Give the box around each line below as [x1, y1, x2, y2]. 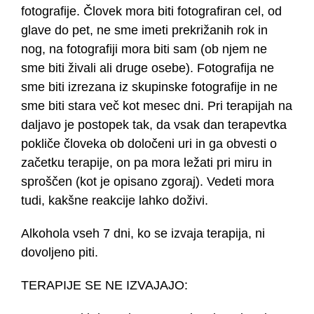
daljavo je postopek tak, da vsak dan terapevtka [21, 118, 287, 132]
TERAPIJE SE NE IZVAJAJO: [21, 278, 188, 293]
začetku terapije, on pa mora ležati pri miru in [21, 156, 272, 170]
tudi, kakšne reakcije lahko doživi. [21, 193, 208, 208]
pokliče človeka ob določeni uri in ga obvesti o [21, 137, 277, 151]
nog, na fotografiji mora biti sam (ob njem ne [21, 42, 267, 57]
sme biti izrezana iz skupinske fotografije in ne [21, 80, 278, 95]
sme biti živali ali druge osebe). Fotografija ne [21, 61, 274, 76]
